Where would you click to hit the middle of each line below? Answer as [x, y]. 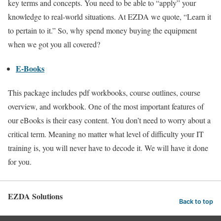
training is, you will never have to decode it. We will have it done [108, 148]
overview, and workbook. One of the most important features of [106, 107]
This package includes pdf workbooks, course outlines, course [104, 93]
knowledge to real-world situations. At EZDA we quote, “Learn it [110, 16]
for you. [20, 162]
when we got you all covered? [54, 44]
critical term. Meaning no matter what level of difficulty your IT [106, 134]
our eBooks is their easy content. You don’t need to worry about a [109, 120]
